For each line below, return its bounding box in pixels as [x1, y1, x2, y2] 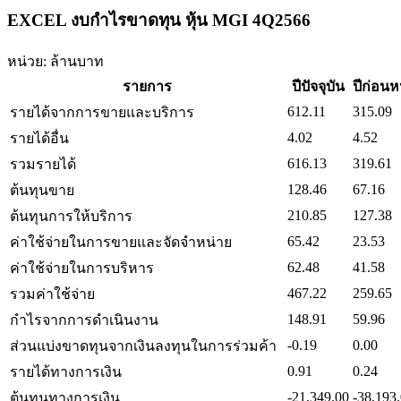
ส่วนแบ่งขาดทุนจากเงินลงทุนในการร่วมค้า [10, 337, 277, 354]
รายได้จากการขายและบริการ [10, 104, 194, 120]
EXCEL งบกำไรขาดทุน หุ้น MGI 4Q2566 [7, 11, 311, 30]
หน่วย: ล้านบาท [7, 53, 104, 69]
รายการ [122, 78, 172, 94]
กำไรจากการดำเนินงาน [10, 311, 158, 328]
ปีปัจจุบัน [292, 78, 345, 94]
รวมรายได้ [10, 156, 76, 172]
